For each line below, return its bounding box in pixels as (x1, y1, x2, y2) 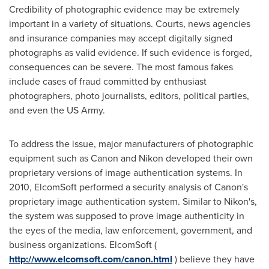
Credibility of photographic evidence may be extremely (9, 2, 240, 16)
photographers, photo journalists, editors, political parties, (9, 89, 249, 103)
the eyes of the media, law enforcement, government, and (9, 223, 252, 237)
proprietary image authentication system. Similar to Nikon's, (9, 195, 257, 208)
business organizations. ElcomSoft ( (9, 238, 157, 252)
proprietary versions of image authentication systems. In (9, 166, 243, 180)
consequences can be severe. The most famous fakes (9, 60, 233, 74)
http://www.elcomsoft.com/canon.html (9, 252, 172, 266)
